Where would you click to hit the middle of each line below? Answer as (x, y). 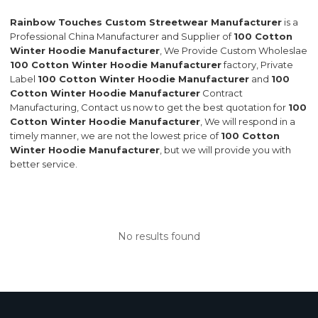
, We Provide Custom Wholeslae (234, 51)
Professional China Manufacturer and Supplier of (122, 37)
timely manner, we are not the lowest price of (116, 136)
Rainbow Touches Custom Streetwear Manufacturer (146, 22)
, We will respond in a (248, 122)
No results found (159, 237)
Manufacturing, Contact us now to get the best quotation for (149, 108)
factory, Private (258, 65)
